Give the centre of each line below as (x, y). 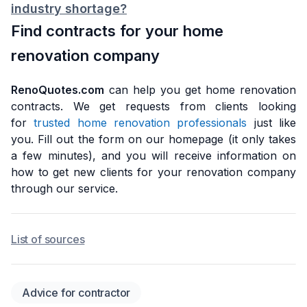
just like (272, 122)
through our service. (64, 188)
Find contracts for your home (117, 30)
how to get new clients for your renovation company (153, 172)
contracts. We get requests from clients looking (153, 106)
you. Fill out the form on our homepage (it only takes (153, 139)
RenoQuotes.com (58, 89)
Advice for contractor (76, 292)
